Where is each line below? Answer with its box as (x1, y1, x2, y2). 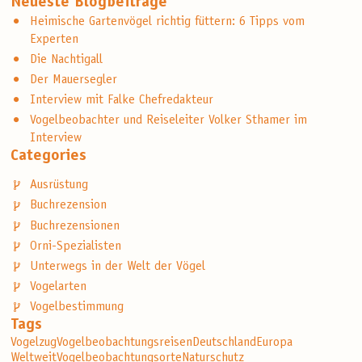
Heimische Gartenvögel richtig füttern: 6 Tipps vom (30, 15, 305, 28)
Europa (256, 336, 293, 350)
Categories (11, 149, 87, 166)
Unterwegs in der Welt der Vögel (30, 259, 206, 273)
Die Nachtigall (30, 53, 103, 66)
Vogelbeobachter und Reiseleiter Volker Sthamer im (30, 114, 308, 128)
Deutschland (192, 336, 257, 350)
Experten (30, 32, 79, 46)
